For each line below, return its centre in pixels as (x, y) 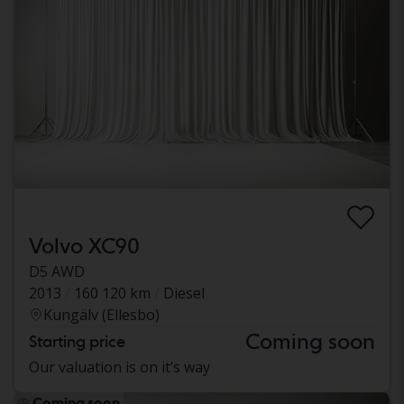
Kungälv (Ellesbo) (101, 314)
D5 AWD (57, 271)
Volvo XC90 (84, 245)
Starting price (77, 341)
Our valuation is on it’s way (119, 367)
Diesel (184, 293)
